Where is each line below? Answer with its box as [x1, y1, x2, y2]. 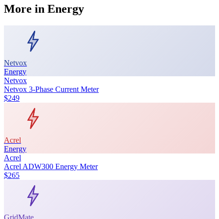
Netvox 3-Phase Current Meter [4, 85, 99, 93]
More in [4, 2, 47, 15]
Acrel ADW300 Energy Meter [4, 162, 98, 171]
